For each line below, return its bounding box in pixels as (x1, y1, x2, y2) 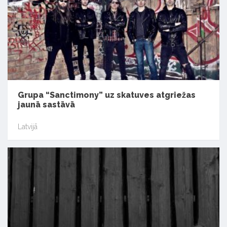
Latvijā (18, 123, 37, 131)
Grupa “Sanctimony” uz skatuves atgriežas (18, 90, 196, 100)
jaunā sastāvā (18, 99, 75, 109)
